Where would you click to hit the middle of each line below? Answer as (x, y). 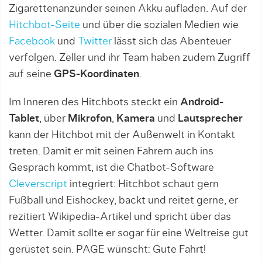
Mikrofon (90, 119)
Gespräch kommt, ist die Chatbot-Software (111, 168)
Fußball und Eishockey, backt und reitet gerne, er (123, 201)
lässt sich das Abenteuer (171, 42)
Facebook (32, 42)
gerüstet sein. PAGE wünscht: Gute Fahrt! (107, 250)
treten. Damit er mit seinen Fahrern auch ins (111, 151)
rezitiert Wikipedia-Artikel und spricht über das (120, 217)
